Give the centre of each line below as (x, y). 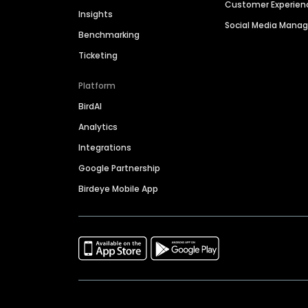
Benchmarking (109, 35)
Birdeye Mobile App (118, 189)
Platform (97, 86)
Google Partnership (119, 168)
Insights (96, 14)
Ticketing (98, 56)
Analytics (98, 127)
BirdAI (90, 107)
